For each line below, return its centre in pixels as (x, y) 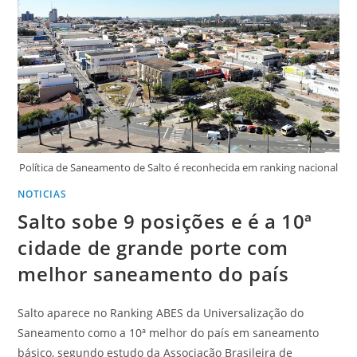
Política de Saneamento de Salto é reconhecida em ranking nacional (178, 167)
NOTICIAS (42, 194)
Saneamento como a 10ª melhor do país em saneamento (169, 332)
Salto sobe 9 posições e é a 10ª (165, 221)
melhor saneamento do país (153, 273)
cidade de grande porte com (153, 247)
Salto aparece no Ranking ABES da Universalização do (161, 312)
